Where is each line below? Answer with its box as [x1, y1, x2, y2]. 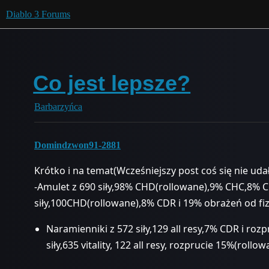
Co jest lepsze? [33, 71, 191, 95]
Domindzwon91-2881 [34, 140, 121, 150]
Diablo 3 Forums [6, 9, 70, 19]
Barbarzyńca [34, 101, 82, 112]
